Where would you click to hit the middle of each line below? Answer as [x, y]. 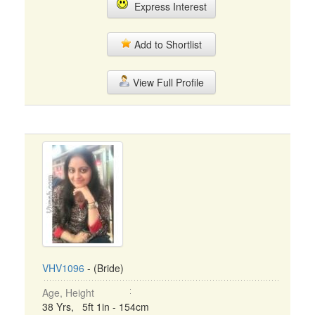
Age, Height [68, 292]
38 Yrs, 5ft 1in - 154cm [96, 307]
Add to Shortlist [167, 44]
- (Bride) [104, 268]
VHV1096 [63, 268]
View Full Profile [167, 82]
